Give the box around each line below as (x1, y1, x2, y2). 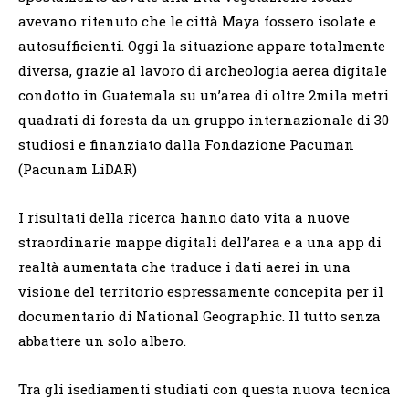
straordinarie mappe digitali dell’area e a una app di (18, 233, 382, 252)
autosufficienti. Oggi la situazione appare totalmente (18, 37, 385, 56)
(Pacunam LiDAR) (18, 160, 137, 179)
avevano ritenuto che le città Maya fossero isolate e (18, 12, 376, 31)
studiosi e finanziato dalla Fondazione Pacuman (18, 135, 354, 154)
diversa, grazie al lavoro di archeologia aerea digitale (18, 61, 387, 80)
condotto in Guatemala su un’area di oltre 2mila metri (18, 86, 389, 105)
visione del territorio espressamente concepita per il (18, 282, 383, 301)
